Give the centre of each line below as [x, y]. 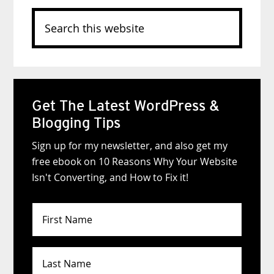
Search [47, 15]
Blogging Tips [76, 123]
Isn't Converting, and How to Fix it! [110, 177]
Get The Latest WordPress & [126, 106]
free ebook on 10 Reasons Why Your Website [135, 161]
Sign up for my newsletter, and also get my [130, 145]
